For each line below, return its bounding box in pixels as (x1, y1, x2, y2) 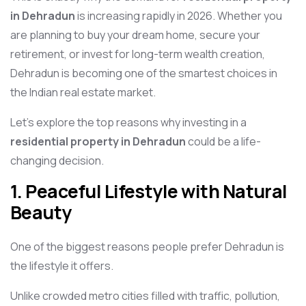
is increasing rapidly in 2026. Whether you (75, 8, 282, 23)
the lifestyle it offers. (10, 258, 113, 273)
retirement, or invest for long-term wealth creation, (10, 46, 265, 61)
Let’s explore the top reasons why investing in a (10, 115, 247, 130)
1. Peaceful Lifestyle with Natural (10, 179, 288, 204)
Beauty (10, 200, 72, 225)
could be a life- (186, 134, 261, 149)
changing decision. (10, 153, 104, 168)
